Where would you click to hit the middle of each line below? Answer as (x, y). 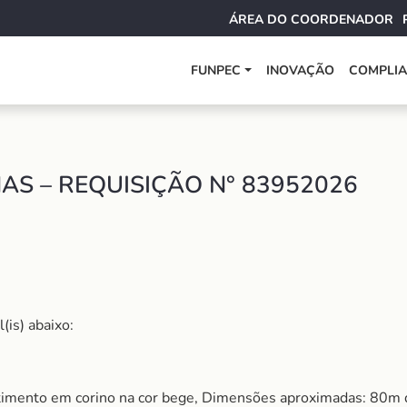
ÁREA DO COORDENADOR (311, 20)
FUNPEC (216, 70)
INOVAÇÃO (301, 70)
